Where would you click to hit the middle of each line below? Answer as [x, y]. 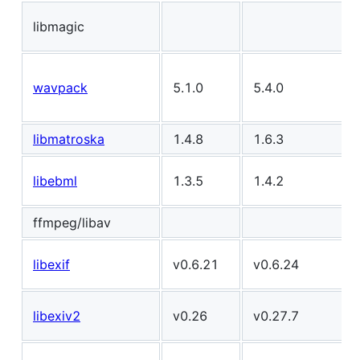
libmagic [59, 26]
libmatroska [69, 139]
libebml [55, 180]
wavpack [60, 87]
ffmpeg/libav [72, 222]
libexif [51, 264]
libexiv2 [57, 315]
